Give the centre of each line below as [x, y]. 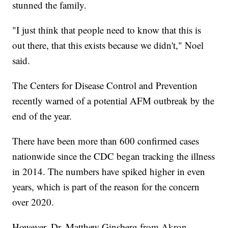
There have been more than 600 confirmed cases [106, 141]
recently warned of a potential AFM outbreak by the [113, 101]
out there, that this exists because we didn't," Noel [108, 45]
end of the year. [42, 116]
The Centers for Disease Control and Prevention [105, 85]
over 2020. [33, 202]
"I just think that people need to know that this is [107, 30]
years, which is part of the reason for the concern [106, 187]
